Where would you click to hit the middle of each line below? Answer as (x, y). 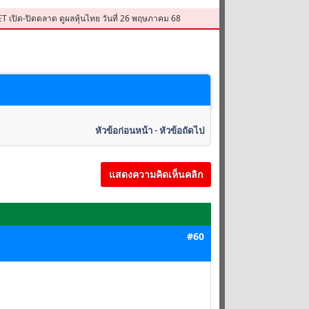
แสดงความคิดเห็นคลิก (156, 174)
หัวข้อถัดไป (182, 130)
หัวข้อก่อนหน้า (124, 130)
